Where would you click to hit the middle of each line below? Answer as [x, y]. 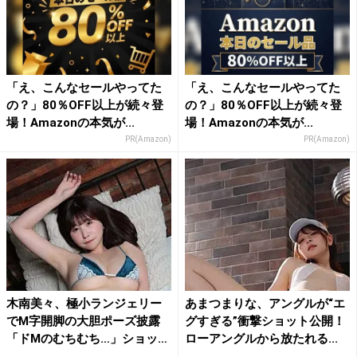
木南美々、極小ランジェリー [84, 303]
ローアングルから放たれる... [261, 338]
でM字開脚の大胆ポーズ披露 [83, 321]
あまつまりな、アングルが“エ [265, 303]
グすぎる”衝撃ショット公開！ [265, 321]
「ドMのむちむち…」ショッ [82, 338]
